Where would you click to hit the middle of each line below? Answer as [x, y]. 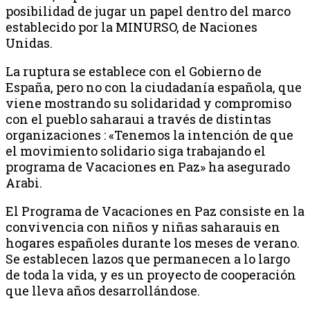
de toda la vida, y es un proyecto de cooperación [151, 274]
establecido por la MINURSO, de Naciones [131, 27]
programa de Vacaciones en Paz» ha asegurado [148, 166]
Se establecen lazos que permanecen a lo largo [148, 258]
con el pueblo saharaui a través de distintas [138, 119]
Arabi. [24, 182]
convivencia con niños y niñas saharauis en [143, 227]
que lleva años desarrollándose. [103, 290]
